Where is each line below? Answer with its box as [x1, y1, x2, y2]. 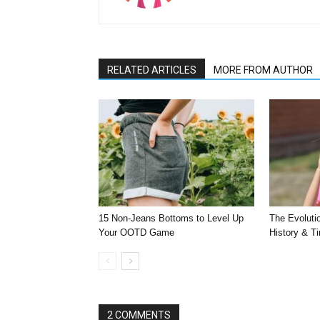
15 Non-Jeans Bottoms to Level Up [99, 213, 244, 224]
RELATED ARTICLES [107, 64, 196, 76]
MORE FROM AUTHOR [214, 64, 313, 76]
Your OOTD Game [99, 227, 174, 238]
